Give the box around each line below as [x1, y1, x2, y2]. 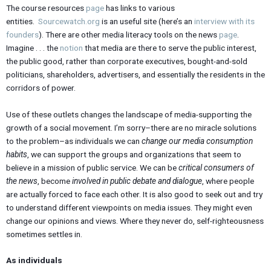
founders [6, 29, 39, 39]
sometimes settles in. [6, 229, 82, 239]
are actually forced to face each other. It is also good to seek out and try [6, 189, 263, 199]
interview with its [194, 16, 255, 26]
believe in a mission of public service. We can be [6, 162, 178, 172]
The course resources [6, 2, 86, 13]
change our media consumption [142, 135, 253, 146]
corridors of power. [6, 82, 76, 93]
